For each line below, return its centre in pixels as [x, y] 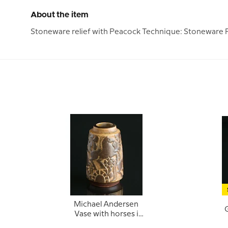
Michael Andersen [106, 205]
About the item [60, 15]
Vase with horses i [106, 214]
